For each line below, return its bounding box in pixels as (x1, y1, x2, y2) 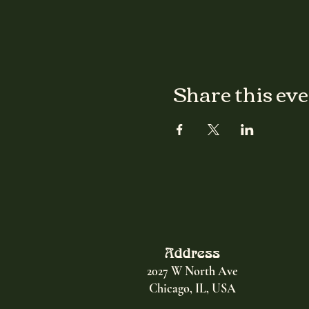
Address (165, 245, 220, 261)
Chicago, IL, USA (148, 281, 236, 296)
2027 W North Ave (146, 263, 238, 279)
